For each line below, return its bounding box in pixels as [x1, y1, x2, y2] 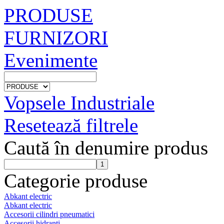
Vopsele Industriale [4, 92, 154, 113]
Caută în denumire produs [4, 137, 208, 158]
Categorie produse [4, 170, 147, 191]
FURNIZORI [4, 27, 108, 48]
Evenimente [4, 49, 97, 71]
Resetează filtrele [4, 114, 138, 136]
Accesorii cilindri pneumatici [4, 210, 94, 218]
